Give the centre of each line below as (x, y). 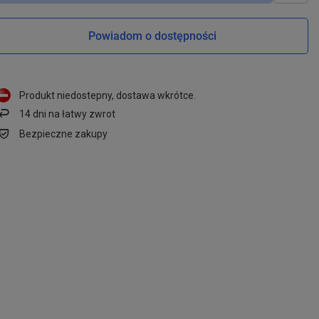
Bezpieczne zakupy (64, 134)
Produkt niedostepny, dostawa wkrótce (107, 95)
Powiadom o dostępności (152, 36)
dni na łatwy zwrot (73, 114)
